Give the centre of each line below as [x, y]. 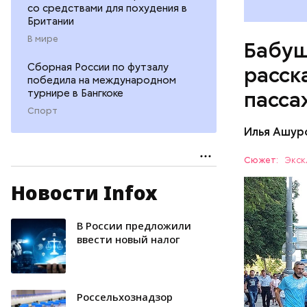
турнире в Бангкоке [75, 93]
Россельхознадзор [125, 296]
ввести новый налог [128, 239]
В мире [43, 38]
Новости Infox [84, 192]
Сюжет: [262, 160]
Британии [51, 21]
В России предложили [134, 225]
